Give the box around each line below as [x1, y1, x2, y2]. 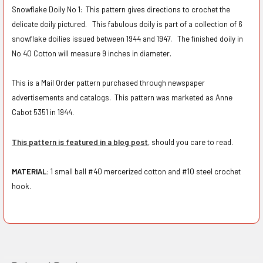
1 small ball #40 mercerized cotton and [50, 167, 182, 177]
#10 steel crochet [181, 167, 241, 177]
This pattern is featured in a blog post [11, 137, 148, 147]
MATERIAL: [11, 167, 50, 177]
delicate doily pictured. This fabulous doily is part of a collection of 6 [11, 19, 242, 29]
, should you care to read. [147, 137, 237, 147]
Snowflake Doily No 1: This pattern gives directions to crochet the [11, 4, 230, 14]
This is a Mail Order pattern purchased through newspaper [11, 78, 205, 88]
